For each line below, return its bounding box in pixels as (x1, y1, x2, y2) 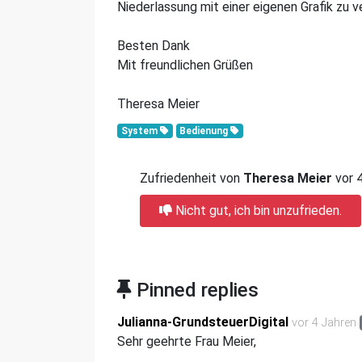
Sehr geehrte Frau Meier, (117, 334, 259, 349)
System (120, 125, 160, 137)
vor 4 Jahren (292, 316, 356, 330)
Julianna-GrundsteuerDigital (117, 314, 288, 330)
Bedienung (179, 125, 231, 137)
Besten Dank (117, 38, 190, 53)
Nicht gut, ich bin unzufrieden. (172, 203, 342, 218)
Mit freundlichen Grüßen (117, 57, 253, 73)
